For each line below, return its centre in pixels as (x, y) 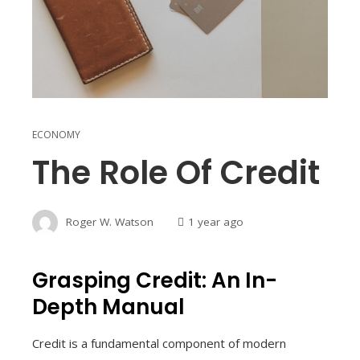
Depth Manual (108, 307)
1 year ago (216, 221)
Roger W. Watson (110, 221)
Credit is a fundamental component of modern (159, 344)
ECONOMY (56, 135)
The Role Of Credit (176, 173)
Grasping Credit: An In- (155, 281)
